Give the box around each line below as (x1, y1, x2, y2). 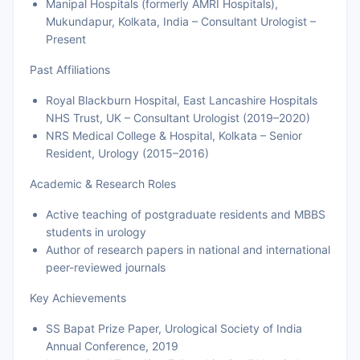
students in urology (46, 225, 146, 239)
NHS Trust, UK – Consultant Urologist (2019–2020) (46, 111, 310, 125)
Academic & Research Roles (30, 177, 176, 190)
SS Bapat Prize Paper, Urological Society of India (46, 321, 302, 335)
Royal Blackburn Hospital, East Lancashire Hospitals (46, 93, 317, 107)
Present (46, 32, 86, 46)
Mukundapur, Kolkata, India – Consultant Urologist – (46, 14, 316, 28)
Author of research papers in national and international (46, 243, 330, 256)
